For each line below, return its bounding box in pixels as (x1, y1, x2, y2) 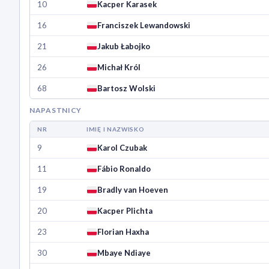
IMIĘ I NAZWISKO (86, 125, 145, 133)
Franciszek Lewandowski (97, 20, 191, 31)
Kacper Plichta (97, 206, 153, 216)
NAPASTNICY (29, 106, 82, 115)
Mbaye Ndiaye (97, 248, 151, 258)
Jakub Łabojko (97, 41, 151, 52)
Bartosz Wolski (97, 83, 156, 94)
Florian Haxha (97, 227, 150, 237)
